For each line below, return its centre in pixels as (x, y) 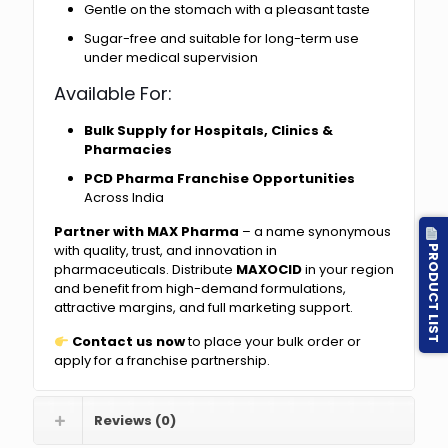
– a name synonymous (315, 232)
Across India (124, 198)
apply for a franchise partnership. (162, 361)
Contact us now (128, 342)
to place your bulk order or (272, 342)
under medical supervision (171, 58)
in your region (348, 270)
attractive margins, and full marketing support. (203, 308)
